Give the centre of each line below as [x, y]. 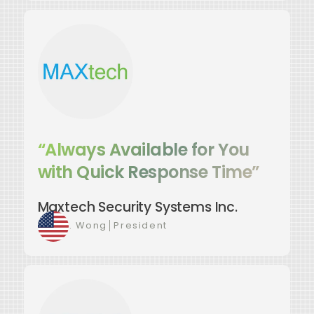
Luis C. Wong [72, 225]
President [141, 225]
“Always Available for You [143, 149]
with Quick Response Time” [148, 172]
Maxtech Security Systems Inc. [137, 207]
